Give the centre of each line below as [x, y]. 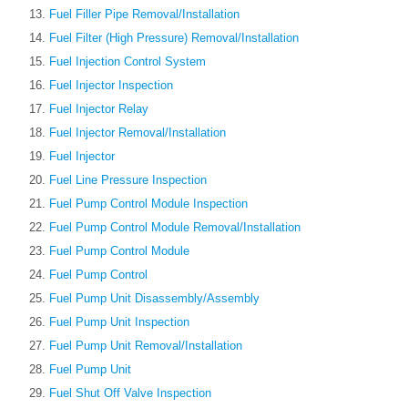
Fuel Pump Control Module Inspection [148, 204]
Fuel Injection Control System [127, 62]
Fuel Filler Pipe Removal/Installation [144, 15]
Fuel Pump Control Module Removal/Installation [175, 228]
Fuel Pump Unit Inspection [119, 322]
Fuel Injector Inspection [111, 86]
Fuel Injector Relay [99, 109]
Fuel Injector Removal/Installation [138, 133]
